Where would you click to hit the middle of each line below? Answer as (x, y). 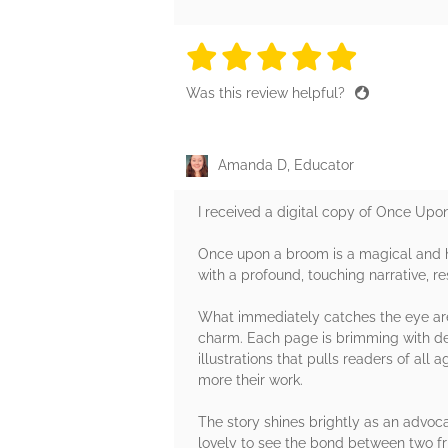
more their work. (250, 380)
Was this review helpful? (267, 93)
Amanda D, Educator (286, 165)
